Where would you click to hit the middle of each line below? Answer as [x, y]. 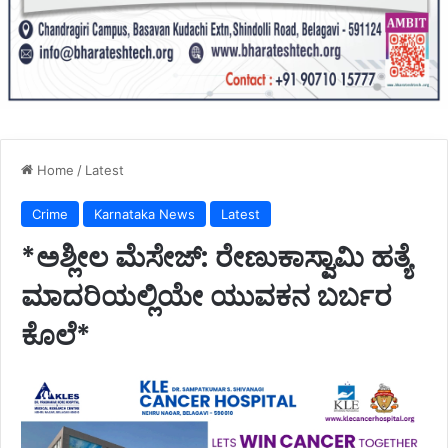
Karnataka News [144, 213]
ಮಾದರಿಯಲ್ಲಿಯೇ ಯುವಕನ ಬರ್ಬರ [206, 296]
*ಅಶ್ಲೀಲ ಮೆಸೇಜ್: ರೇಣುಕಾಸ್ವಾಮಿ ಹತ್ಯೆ [216, 257]
